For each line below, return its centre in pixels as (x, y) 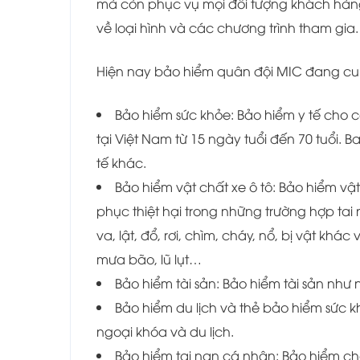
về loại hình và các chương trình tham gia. (227, 27)
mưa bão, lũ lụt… (149, 258)
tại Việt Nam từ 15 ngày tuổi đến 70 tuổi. (219, 138)
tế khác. (121, 162)
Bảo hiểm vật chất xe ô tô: (197, 186)
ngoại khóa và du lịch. (165, 331)
